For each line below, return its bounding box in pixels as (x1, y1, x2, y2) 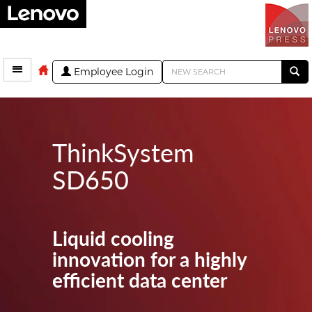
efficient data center (52, 265, 227, 293)
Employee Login (71, 65, 153, 78)
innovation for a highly (52, 244, 247, 272)
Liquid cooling (52, 224, 174, 251)
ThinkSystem (52, 134, 194, 170)
